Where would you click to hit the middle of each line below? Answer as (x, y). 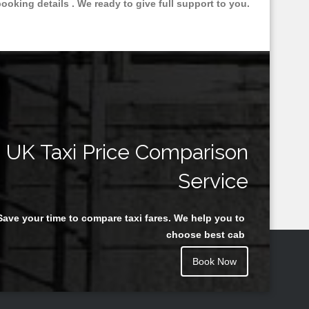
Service (213, 181)
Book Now (215, 262)
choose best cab (206, 235)
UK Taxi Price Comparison (127, 152)
